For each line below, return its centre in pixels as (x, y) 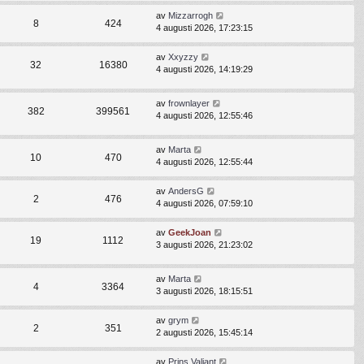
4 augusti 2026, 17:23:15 (204, 27)
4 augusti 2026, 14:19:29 (204, 69)
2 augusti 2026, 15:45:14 (204, 332)
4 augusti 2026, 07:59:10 (204, 203)
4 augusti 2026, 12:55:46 (204, 115)
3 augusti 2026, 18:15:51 (204, 290)
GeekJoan (190, 232)
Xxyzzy (183, 56)
